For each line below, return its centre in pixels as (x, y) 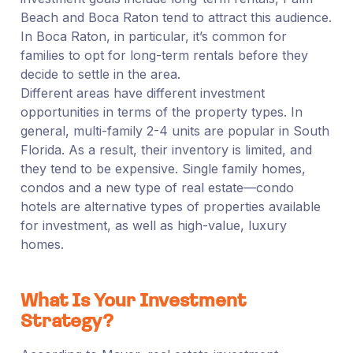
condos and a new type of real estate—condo (157, 187)
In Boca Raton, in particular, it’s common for (153, 36)
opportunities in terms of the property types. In (161, 111)
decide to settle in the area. (100, 74)
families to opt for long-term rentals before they (164, 55)
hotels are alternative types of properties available (170, 206)
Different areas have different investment (142, 93)
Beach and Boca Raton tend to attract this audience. (176, 17)
